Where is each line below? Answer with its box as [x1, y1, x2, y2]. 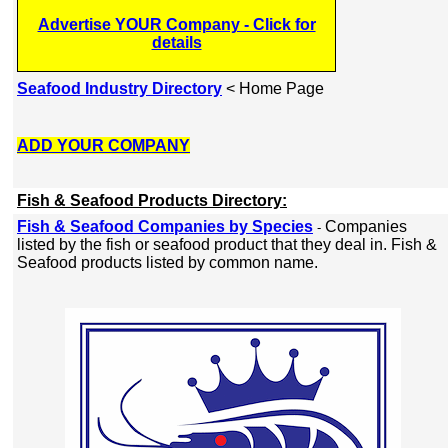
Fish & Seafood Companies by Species [17, 218, 313, 235]
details [151, 34, 202, 51]
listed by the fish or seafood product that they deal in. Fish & [17, 236, 437, 253]
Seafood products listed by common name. [17, 254, 318, 271]
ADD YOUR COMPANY [17, 137, 190, 155]
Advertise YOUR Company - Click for [37, 16, 316, 33]
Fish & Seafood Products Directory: [17, 192, 287, 209]
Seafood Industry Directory [17, 80, 222, 97]
